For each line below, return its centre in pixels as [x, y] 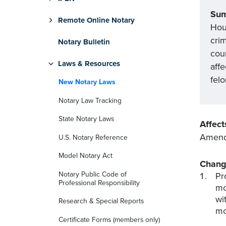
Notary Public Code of [93, 174]
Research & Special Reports [101, 201]
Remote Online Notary [96, 20]
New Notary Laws [87, 82]
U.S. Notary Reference [93, 137]
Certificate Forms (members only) [109, 219]
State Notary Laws [86, 119]
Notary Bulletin [84, 42]
